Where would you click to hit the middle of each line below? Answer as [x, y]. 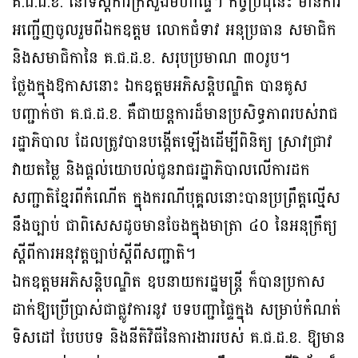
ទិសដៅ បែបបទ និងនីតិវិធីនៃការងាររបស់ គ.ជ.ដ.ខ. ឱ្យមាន [179, 338]
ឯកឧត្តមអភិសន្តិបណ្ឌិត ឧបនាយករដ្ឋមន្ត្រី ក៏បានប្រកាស [169, 282]
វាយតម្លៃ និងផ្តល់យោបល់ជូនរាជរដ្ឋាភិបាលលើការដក [161, 171]
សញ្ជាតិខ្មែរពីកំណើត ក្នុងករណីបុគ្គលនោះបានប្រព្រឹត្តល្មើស [176, 199]
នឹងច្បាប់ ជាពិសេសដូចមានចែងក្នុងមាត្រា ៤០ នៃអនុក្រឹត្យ [175, 227]
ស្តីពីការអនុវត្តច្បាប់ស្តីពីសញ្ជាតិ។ [104, 255]
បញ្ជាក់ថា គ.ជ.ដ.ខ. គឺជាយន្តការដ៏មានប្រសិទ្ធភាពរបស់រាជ [175, 115]
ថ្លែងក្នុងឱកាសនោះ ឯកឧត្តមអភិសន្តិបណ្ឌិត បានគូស [160, 87]
